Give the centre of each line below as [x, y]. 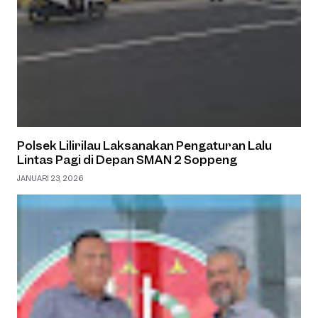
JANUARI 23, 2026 [50, 178]
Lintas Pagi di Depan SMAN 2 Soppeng [127, 160]
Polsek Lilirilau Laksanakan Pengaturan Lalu [144, 146]
